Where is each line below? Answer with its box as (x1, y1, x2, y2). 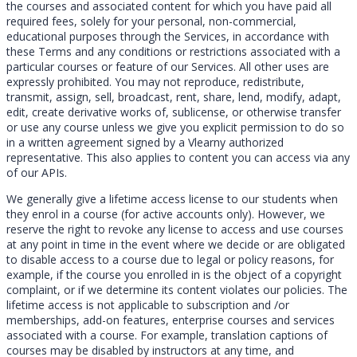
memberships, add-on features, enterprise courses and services (6, 312, 335, 328)
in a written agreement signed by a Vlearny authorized (6, 134, 284, 150)
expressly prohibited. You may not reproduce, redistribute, (6, 73, 304, 89)
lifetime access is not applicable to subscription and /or (6, 296, 289, 312)
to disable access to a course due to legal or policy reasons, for (6, 251, 334, 267)
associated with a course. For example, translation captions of (6, 327, 328, 343)
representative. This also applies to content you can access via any (6, 149, 350, 165)
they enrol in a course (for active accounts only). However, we (6, 206, 325, 222)
